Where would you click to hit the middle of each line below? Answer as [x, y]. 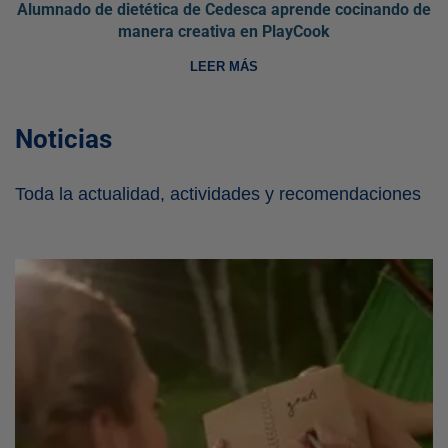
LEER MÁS [224, 67]
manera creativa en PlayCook [224, 32]
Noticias [63, 139]
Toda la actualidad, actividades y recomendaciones [218, 194]
